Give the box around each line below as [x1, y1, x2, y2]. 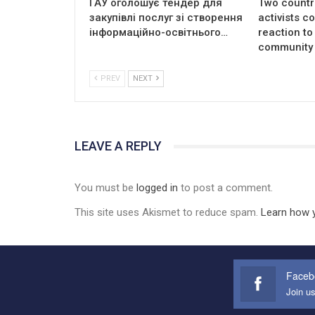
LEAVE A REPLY [75, 139, 162, 154]
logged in [136, 181, 178, 194]
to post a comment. [178, 181, 273, 194]
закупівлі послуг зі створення [89, 11, 243, 25]
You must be [75, 181, 136, 194]
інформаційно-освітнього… [89, 26, 228, 39]
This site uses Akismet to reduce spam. [75, 205, 261, 219]
